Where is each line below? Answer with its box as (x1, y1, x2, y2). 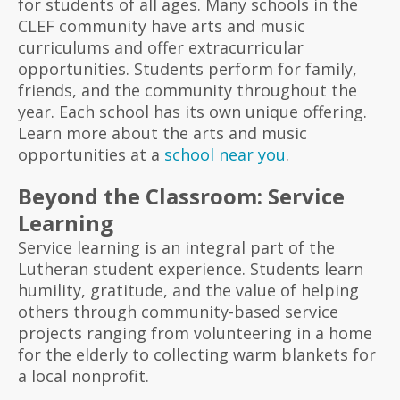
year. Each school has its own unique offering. (17, 100, 367, 122)
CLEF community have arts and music (17, 14, 305, 37)
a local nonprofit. (17, 364, 149, 387)
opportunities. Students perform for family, (17, 57, 357, 79)
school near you (163, 143, 286, 165)
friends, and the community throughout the (17, 79, 357, 101)
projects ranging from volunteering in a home (17, 321, 372, 344)
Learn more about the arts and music (17, 121, 307, 144)
